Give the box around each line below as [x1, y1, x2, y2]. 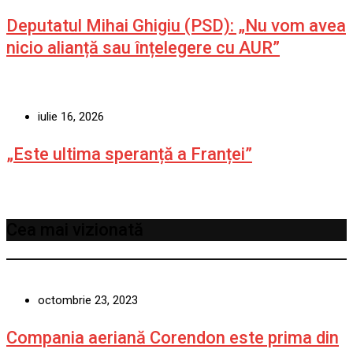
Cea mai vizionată [6, 219, 143, 240]
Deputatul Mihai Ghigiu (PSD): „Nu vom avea [6, 15, 346, 35]
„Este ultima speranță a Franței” [6, 143, 252, 164]
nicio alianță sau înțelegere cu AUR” [6, 37, 280, 58]
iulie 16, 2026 [38, 109, 104, 124]
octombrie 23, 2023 [38, 292, 138, 307]
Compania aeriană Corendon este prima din [6, 327, 339, 347]
